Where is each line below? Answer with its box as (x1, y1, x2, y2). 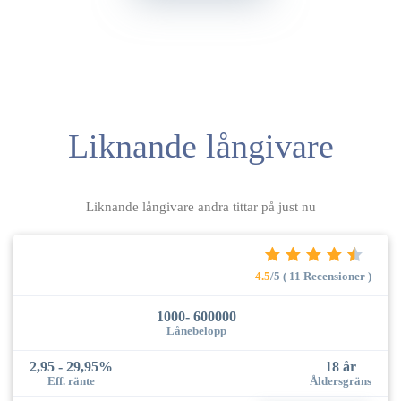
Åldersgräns (310, 374, 371, 388)
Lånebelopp (166, 324, 226, 338)
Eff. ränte (47, 374, 95, 388)
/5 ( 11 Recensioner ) (270, 269, 371, 284)
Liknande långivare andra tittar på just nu (85, 199, 316, 214)
